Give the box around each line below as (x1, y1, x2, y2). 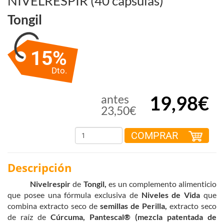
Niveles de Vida (141, 189, 200, 199)
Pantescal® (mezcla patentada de (89, 211, 216, 221)
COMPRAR (131, 129, 180, 141)
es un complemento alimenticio (106, 178, 217, 188)
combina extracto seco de (7, 200, 97, 210)
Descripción (7, 159, 71, 175)
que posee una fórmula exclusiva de (7, 189, 141, 199)
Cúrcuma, (50, 211, 89, 221)
